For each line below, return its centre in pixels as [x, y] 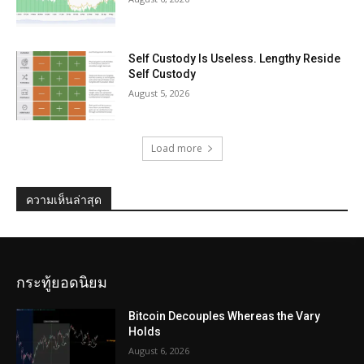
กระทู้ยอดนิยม [62, 283]
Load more [176, 149]
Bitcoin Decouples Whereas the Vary [225, 316]
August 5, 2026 [159, 93]
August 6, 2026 [159, 351]
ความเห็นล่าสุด [64, 200]
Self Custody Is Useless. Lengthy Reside [235, 58]
